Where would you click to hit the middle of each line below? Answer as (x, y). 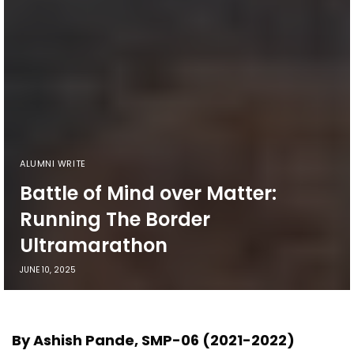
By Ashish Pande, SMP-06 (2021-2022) (154, 341)
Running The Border (115, 220)
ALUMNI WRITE (53, 164)
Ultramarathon (94, 246)
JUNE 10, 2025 (48, 270)
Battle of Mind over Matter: (148, 194)
